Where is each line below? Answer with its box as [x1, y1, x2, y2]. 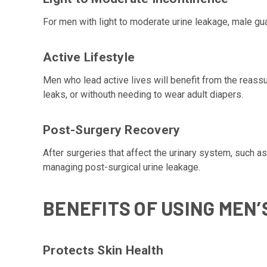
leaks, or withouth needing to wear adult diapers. [43, 88, 243, 100]
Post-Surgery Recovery [43, 122, 181, 137]
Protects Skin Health [43, 243, 163, 257]
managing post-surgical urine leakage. [43, 161, 200, 173]
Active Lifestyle [43, 49, 135, 64]
